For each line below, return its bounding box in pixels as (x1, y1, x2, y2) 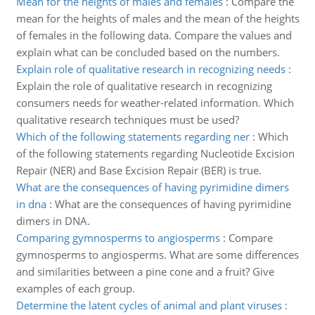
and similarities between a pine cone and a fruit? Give (15, 264, 274, 278)
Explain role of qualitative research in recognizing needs (15, 62, 285, 76)
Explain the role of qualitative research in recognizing (15, 79, 272, 93)
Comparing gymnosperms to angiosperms (15, 231, 220, 245)
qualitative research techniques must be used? (15, 112, 239, 127)
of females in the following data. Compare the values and (15, 28, 292, 42)
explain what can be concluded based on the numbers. (15, 45, 280, 59)
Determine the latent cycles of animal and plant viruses (15, 298, 282, 312)
